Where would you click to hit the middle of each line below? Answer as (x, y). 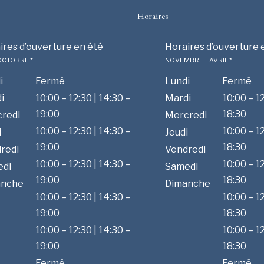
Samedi (181, 166)
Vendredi (185, 149)
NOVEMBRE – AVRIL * (198, 60)
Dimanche (187, 183)
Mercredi (186, 115)
